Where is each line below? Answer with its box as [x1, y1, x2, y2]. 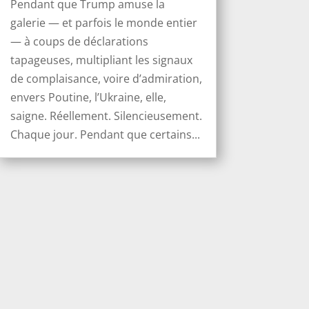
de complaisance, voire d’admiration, [10, 70, 202, 86]
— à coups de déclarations [10, 33, 148, 49]
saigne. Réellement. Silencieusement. [10, 108, 202, 123]
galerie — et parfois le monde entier [10, 14, 197, 30]
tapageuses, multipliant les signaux [10, 52, 192, 68]
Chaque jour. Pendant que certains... [10, 126, 200, 142]
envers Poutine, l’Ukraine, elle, [10, 89, 166, 105]
